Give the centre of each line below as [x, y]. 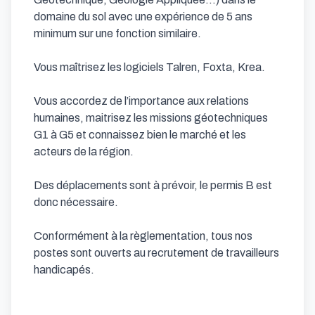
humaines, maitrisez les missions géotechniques [151, 118]
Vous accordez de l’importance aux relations [141, 101]
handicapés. [64, 270]
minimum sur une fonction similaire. [118, 33]
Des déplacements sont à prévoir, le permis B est [153, 185]
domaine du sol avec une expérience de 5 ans [143, 17]
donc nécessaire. [76, 202]
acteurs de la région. [84, 152]
